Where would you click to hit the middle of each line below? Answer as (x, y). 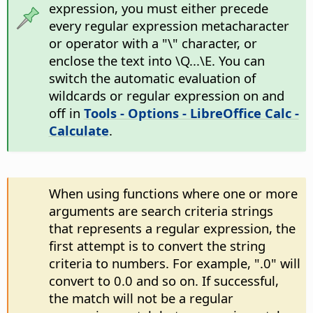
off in (66, 113)
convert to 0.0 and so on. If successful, (163, 281)
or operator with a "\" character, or (153, 43)
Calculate (79, 131)
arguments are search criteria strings (161, 211)
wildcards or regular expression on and (166, 96)
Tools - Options (131, 113)
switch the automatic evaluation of (152, 78)
